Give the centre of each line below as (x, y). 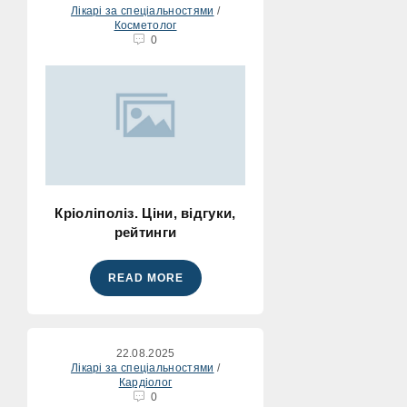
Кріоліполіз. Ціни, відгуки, (145, 213)
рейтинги (145, 232)
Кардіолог (145, 382)
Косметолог (145, 25)
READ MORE (145, 278)
